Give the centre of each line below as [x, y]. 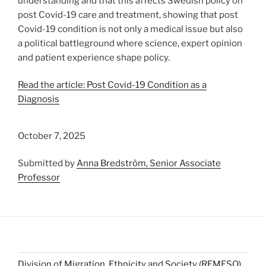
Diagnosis [39, 99]
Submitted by [47, 164]
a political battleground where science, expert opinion [130, 43]
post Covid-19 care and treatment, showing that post [128, 15]
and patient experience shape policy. [94, 57]
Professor [39, 178]
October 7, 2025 [52, 136]
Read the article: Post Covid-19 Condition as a [112, 85]
